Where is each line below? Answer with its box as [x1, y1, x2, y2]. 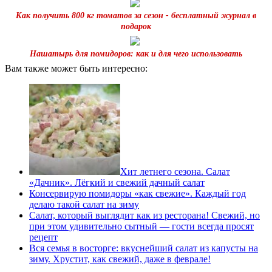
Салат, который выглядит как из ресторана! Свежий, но [29, 209, 260, 220]
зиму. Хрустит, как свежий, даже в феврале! [29, 253, 211, 264]
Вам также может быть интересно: [5, 63, 148, 73]
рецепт [29, 231, 58, 242]
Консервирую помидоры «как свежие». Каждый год [29, 188, 246, 199]
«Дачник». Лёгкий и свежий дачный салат [29, 177, 205, 188]
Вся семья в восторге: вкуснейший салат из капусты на [29, 242, 258, 253]
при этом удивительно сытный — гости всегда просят [29, 220, 254, 231]
